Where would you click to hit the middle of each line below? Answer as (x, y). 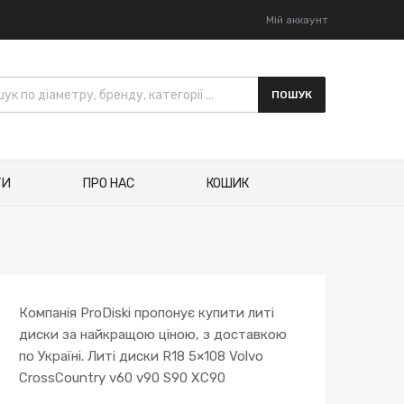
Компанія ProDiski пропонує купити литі (147, 313)
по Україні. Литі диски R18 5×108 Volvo (141, 357)
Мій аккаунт (297, 19)
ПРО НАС (108, 183)
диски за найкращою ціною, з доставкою (153, 335)
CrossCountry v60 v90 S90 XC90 (122, 378)
